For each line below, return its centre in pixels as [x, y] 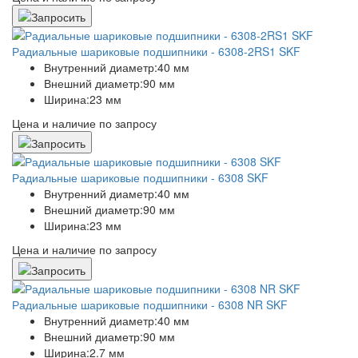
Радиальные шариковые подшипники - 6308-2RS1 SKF [156, 52]
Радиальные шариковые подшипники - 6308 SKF [140, 178]
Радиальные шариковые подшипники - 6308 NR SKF [150, 304]
